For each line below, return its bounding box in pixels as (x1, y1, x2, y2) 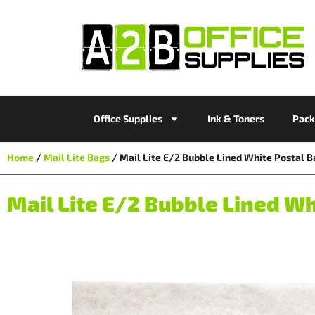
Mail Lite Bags (44, 150, 110, 163)
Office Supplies (93, 112, 162, 124)
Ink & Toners (207, 112, 264, 124)
